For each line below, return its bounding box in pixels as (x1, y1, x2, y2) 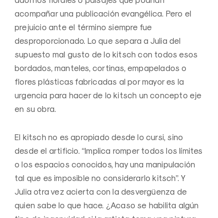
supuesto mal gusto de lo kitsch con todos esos (15, 49, 198, 59)
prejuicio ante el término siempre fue (15, 22, 152, 32)
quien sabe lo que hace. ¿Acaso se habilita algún (15, 200, 199, 210)
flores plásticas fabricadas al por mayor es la (15, 76, 184, 87)
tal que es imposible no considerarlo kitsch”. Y (15, 173, 186, 183)
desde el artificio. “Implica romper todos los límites (15, 145, 203, 156)
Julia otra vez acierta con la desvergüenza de (15, 186, 187, 197)
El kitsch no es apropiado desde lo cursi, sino (15, 132, 183, 142)
